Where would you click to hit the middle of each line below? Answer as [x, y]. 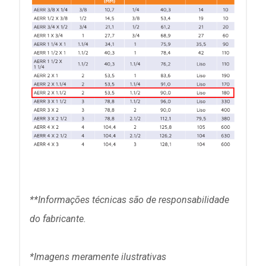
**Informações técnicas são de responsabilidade [129, 200]
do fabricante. [58, 219]
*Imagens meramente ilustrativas [98, 257]
